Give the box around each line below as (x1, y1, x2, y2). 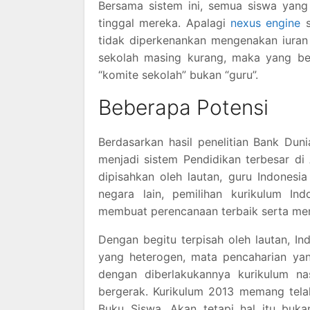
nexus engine (230, 16, 301, 30)
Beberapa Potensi (98, 95, 268, 120)
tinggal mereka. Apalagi (98, 16, 230, 30)
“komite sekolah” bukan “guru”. (98, 68, 258, 82)
